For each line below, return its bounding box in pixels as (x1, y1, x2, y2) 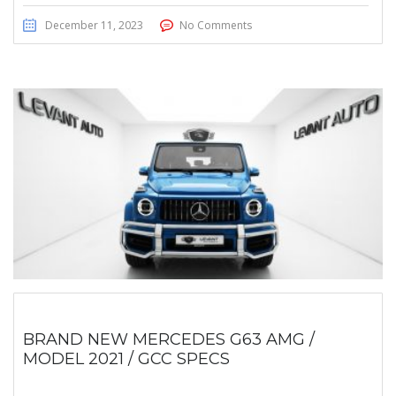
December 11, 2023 (45, 18, 143, 34)
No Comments (179, 18, 252, 34)
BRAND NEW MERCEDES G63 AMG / (23, 330, 315, 350)
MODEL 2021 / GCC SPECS (23, 349, 230, 369)
